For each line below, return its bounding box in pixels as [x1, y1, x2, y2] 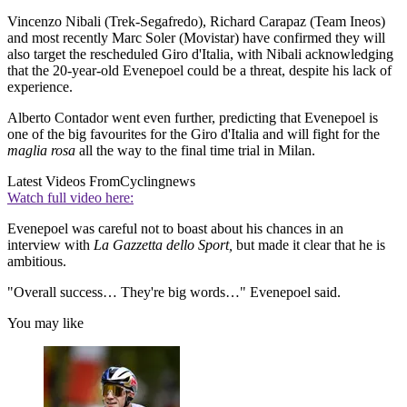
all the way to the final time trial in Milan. [75, 143, 315, 159]
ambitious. [7, 253, 66, 270]
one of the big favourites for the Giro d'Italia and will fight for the [7, 126, 380, 143]
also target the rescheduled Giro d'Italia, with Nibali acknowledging [7, 46, 393, 63]
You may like [7, 315, 84, 332]
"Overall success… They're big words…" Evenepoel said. [7, 284, 341, 301]
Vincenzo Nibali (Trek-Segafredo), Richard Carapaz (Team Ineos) [7, 14, 385, 30]
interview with [7, 237, 94, 253]
